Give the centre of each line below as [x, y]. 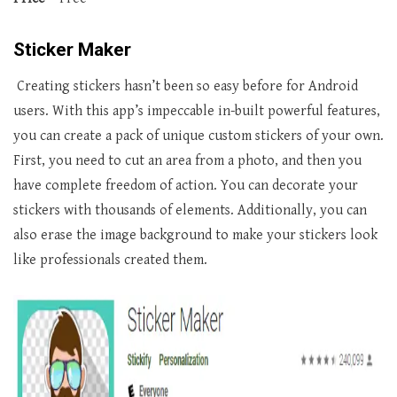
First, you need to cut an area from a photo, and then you [187, 161]
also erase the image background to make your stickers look [195, 236]
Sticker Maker [72, 50]
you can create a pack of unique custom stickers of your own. [198, 136]
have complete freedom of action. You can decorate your [186, 186]
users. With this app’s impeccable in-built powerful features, [197, 112]
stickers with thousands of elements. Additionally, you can [190, 211]
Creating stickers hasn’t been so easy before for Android [187, 87]
